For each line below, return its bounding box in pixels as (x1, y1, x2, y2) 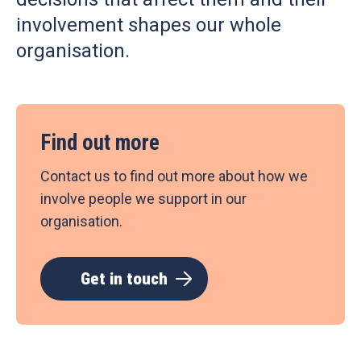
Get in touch (81, 269, 168, 288)
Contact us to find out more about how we (40, 168, 308, 185)
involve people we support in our (40, 190, 247, 207)
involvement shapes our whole (16, 14, 281, 36)
